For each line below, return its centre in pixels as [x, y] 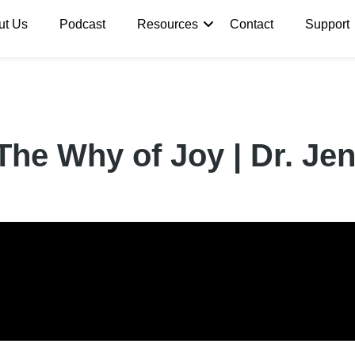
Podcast [83, 25]
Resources [168, 25]
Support [328, 25]
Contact [252, 25]
